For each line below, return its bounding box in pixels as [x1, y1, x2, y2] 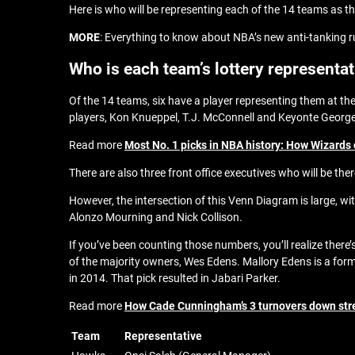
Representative [124, 330, 202, 342]
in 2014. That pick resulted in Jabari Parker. [69, 272, 281, 284]
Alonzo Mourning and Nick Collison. [69, 211, 245, 223]
